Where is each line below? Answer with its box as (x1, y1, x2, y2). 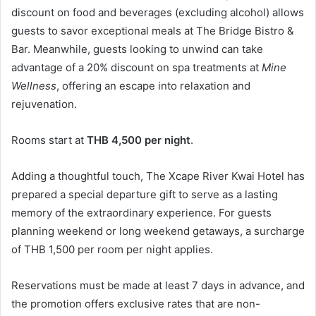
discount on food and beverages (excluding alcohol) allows (11, 6, 304, 20)
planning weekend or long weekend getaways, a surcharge (11, 224, 305, 238)
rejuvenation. (11, 97, 77, 111)
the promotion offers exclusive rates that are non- (11, 297, 260, 311)
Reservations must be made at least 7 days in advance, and (11, 279, 305, 293)
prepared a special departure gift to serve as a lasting (11, 188, 278, 202)
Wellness (11, 79, 56, 93)
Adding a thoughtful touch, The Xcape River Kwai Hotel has (11, 169, 305, 183)
